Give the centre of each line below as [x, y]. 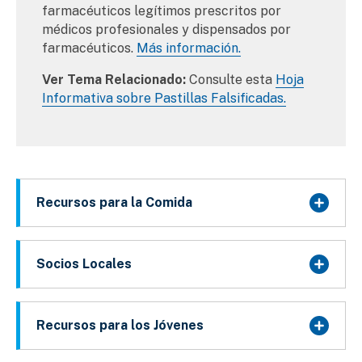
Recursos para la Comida [114, 203]
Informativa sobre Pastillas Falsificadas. [164, 99]
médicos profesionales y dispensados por [166, 30]
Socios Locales [84, 264]
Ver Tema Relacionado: [114, 80]
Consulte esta [231, 80]
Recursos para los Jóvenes [120, 326]
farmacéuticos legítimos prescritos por [162, 11]
